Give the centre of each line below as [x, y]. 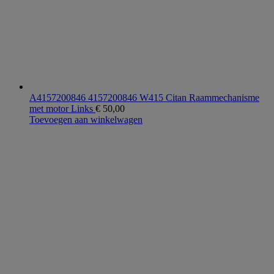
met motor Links [62, 109]
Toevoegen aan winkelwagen [86, 120]
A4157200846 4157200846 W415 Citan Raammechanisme [144, 98]
